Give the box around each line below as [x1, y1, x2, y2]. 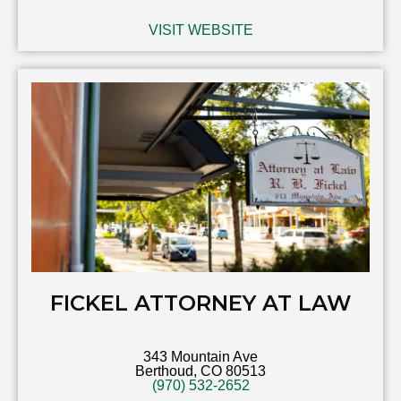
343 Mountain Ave [143, 349, 258, 365]
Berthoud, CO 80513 [135, 363, 266, 380]
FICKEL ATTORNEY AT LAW [50, 290, 351, 317]
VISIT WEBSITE [148, 22, 253, 38]
